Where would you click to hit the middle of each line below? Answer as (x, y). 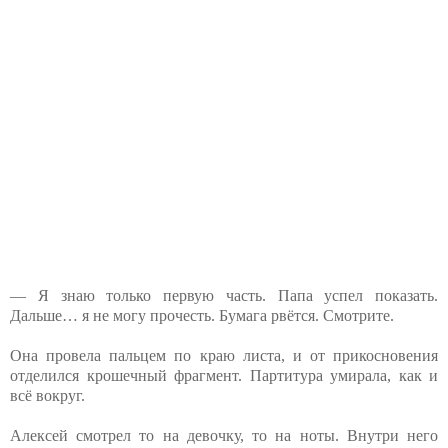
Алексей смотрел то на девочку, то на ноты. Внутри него (224, 435)
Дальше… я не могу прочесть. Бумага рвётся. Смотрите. (202, 315)
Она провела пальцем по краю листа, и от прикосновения (224, 355)
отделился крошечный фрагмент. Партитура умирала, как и (224, 375)
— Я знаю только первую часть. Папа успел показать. (224, 295)
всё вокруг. (47, 395)
